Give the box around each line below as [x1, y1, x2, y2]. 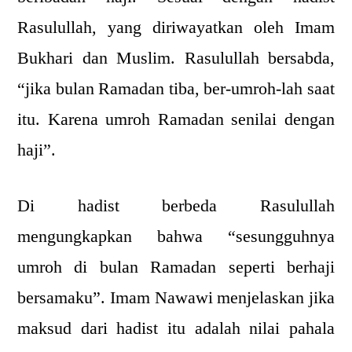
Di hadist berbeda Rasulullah [17, 195, 335, 217]
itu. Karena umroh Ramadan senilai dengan [17, 108, 335, 130]
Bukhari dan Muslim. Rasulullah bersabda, [17, 47, 335, 69]
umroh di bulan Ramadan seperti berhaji [17, 256, 335, 278]
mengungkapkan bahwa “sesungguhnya [17, 225, 335, 247]
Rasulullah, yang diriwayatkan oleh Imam [17, 16, 335, 38]
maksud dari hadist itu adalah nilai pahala [17, 317, 335, 339]
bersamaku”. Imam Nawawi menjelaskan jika [17, 287, 335, 309]
